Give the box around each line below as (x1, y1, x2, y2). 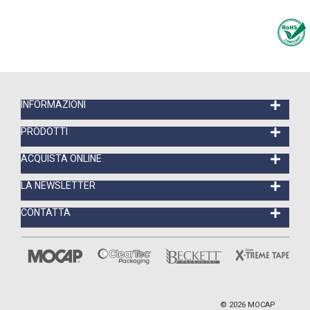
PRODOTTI (21, 126, 68, 138)
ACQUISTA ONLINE (21, 153, 102, 165)
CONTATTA (21, 207, 71, 219)
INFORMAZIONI (21, 99, 86, 111)
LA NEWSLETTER (21, 180, 95, 192)
